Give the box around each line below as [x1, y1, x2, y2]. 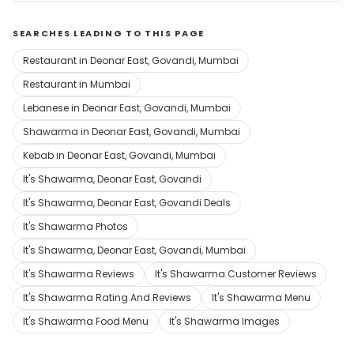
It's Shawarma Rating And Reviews [23, 290, 191, 304]
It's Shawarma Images [169, 314, 280, 328]
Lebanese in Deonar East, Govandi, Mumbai [23, 100, 231, 115]
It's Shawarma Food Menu [23, 314, 149, 328]
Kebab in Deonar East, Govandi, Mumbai [23, 148, 216, 162]
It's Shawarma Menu [212, 290, 311, 304]
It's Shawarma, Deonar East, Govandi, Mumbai [23, 243, 246, 257]
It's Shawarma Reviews [23, 266, 134, 281]
